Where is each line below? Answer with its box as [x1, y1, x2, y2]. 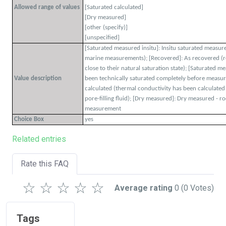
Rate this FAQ [21, 159, 69, 168]
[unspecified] [85, 34, 120, 41]
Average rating [115, 183, 173, 193]
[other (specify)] [85, 24, 128, 31]
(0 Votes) [179, 183, 214, 193]
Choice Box [14, 116, 44, 123]
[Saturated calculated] [85, 4, 143, 11]
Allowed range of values [14, 4, 80, 11]
